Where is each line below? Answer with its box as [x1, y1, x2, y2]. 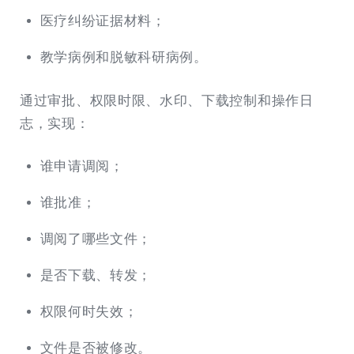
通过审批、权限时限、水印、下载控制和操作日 [20, 92, 314, 108]
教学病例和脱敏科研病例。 [40, 50, 208, 66]
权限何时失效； [40, 304, 138, 320]
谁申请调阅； [40, 159, 124, 175]
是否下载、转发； [40, 268, 153, 284]
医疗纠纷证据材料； [40, 13, 166, 29]
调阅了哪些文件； [40, 232, 153, 247]
